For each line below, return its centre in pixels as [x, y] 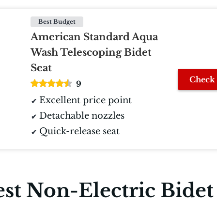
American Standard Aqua [94, 37]
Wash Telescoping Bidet [91, 53]
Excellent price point [85, 101]
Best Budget [57, 22]
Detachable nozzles [82, 116]
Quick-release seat [79, 132]
